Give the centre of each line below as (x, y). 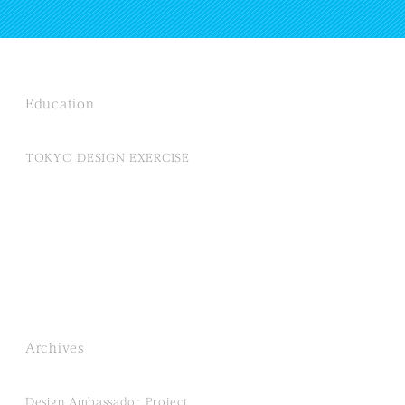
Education (60, 104)
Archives (55, 348)
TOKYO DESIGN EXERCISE (108, 158)
